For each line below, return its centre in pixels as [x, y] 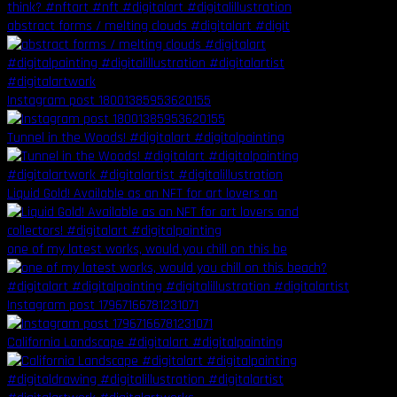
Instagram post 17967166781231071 [103, 306]
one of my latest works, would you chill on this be [147, 250]
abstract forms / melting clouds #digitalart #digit [148, 27]
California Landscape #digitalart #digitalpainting [145, 343]
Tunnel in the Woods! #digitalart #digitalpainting [146, 138]
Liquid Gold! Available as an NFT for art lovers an [142, 194]
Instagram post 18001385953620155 [109, 101]
